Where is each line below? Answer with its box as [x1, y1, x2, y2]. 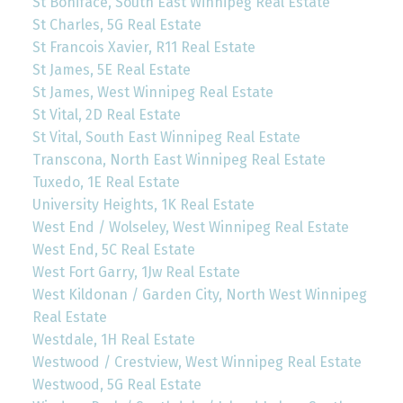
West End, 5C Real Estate [31, 240, 195, 258]
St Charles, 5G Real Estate [31, 15, 201, 33]
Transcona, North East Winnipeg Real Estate [31, 150, 326, 168]
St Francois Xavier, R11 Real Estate [31, 38, 255, 56]
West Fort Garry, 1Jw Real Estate [31, 263, 240, 281]
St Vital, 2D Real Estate [31, 105, 181, 123]
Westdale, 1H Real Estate [31, 330, 195, 348]
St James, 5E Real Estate [31, 60, 191, 78]
